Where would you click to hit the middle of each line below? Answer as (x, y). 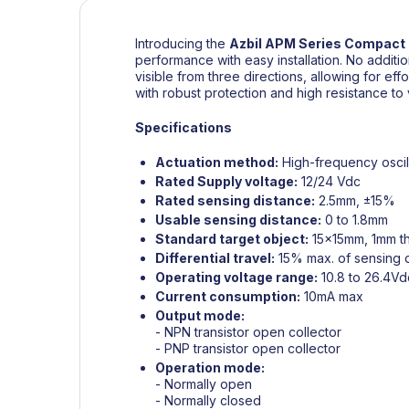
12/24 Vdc (329, 181)
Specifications (184, 127)
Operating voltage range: (236, 277)
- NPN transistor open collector (248, 331)
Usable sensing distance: (238, 219)
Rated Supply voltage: (226, 181)
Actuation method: (217, 162)
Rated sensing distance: (235, 200)
